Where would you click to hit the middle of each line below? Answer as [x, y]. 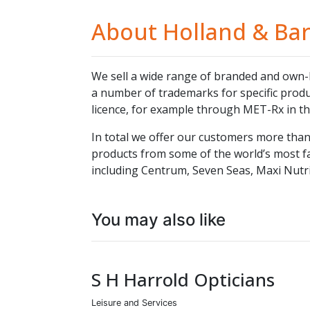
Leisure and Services [134, 302]
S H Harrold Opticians [183, 279]
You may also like [158, 219]
